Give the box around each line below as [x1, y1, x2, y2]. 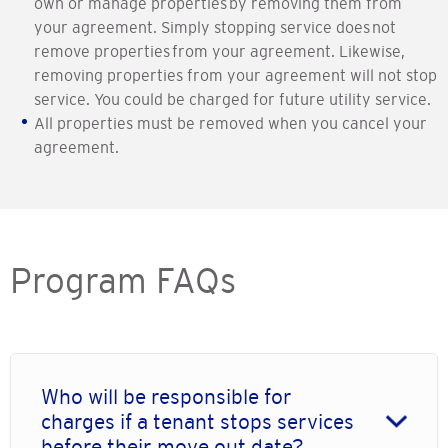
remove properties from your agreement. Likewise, [34, 42, 405, 61]
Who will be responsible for [41, 385, 292, 409]
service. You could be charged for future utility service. [34, 90, 431, 109]
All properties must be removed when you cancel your [34, 114, 427, 133]
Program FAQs [10, 261, 236, 301]
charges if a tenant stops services [41, 410, 354, 434]
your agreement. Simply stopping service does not [34, 18, 396, 37]
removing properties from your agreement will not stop [34, 66, 437, 85]
